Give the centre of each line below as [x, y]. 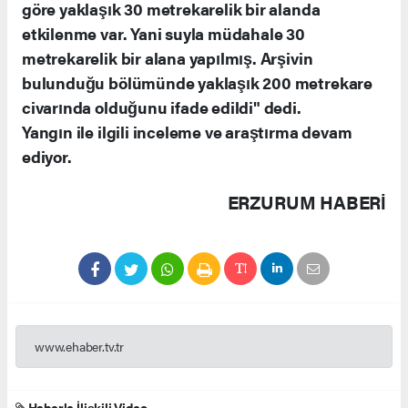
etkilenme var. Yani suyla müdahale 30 [163, 33]
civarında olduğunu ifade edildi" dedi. [162, 107]
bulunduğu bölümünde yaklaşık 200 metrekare [197, 82]
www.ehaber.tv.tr [79, 346]
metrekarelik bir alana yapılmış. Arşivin [168, 58]
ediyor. [47, 156]
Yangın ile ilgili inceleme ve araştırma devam [187, 132]
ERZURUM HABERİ [306, 202]
